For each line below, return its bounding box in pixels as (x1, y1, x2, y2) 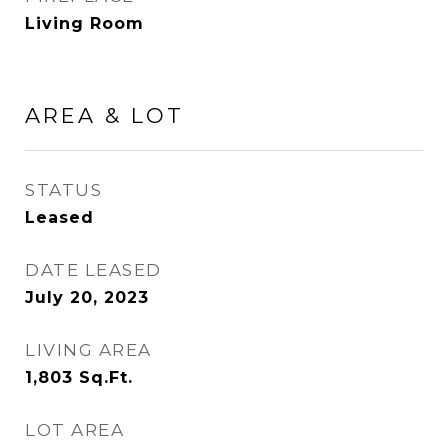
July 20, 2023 (25, 288, 149, 307)
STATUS (25, 180, 102, 200)
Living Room (25, 14, 144, 33)
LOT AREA (25, 420, 124, 440)
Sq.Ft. (79, 368, 133, 387)
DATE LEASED (25, 260, 162, 280)
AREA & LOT (25, 103, 184, 128)
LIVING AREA (25, 340, 152, 360)
